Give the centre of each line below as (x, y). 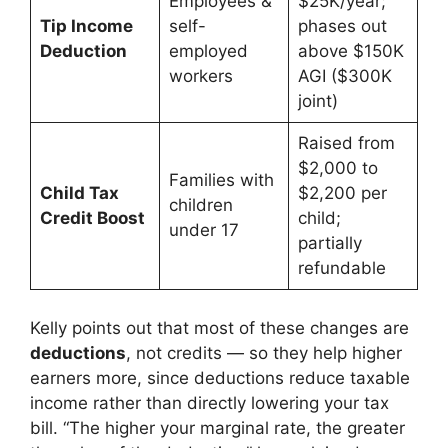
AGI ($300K (344, 76)
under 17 (203, 230)
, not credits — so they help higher (264, 352)
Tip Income (86, 26)
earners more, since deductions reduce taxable (220, 377)
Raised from (346, 143)
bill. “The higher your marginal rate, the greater (217, 427)
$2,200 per (342, 193)
